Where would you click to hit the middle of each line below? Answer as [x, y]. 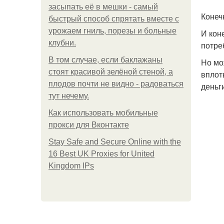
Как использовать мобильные [103, 113]
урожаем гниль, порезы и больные [112, 31]
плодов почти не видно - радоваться [116, 84]
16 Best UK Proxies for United [101, 154]
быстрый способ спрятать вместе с [114, 19]
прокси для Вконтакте [89, 125]
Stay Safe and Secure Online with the [115, 142]
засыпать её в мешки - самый [103, 7]
